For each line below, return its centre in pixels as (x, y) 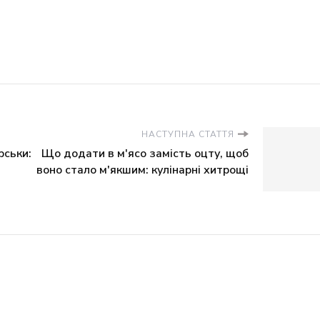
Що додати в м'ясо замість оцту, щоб (145, 154)
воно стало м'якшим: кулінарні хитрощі (142, 170)
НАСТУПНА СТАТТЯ (188, 134)
